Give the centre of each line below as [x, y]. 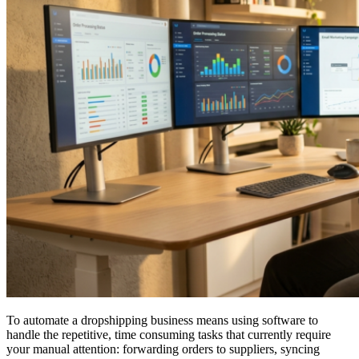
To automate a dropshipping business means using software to [162, 320]
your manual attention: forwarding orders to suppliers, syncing [163, 349]
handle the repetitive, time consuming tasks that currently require [169, 334]
